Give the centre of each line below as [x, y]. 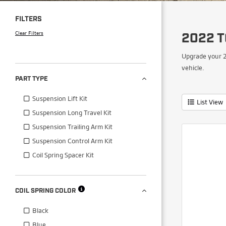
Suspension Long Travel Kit [72, 112]
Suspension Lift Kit [60, 98]
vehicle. [193, 67]
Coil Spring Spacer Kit [63, 155]
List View [210, 102]
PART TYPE [32, 79]
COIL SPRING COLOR [45, 191]
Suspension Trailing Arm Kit [72, 126]
